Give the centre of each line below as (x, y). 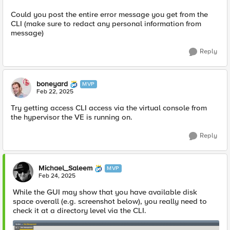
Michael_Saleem (65, 168)
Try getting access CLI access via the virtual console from (109, 108)
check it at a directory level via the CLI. (80, 210)
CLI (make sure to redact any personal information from (106, 24)
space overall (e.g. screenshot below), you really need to (110, 201)
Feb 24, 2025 (57, 176)
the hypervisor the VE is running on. (72, 117)
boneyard (52, 84)
